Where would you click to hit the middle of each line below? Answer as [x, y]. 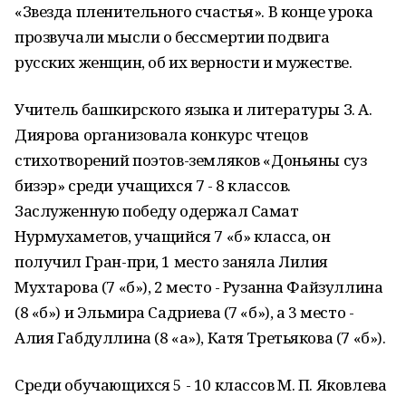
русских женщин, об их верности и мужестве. [184, 62]
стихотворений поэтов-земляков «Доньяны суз [191, 160]
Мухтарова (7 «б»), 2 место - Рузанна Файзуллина [199, 287]
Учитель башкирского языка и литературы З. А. [193, 109]
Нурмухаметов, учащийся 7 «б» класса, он [173, 236]
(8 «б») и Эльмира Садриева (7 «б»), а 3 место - [184, 312]
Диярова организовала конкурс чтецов [161, 135]
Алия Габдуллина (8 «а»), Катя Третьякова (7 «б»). [200, 338]
